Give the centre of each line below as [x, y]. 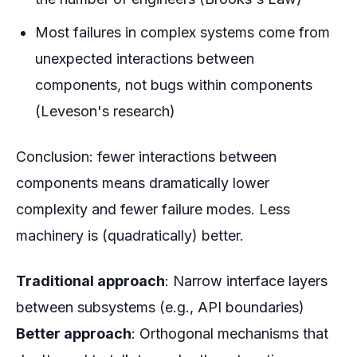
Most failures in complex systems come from [182, 33]
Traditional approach [90, 281]
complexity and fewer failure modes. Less [153, 210]
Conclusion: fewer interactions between [146, 157]
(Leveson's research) [105, 112]
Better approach [74, 334]
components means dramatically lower [143, 183]
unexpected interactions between [145, 59]
